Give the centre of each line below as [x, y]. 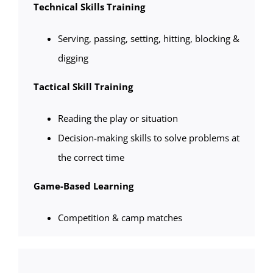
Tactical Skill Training [83, 87]
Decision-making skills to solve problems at [148, 138]
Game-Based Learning [83, 186]
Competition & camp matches [120, 218]
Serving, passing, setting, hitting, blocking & [148, 39]
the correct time [91, 158]
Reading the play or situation [118, 119]
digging [73, 58]
